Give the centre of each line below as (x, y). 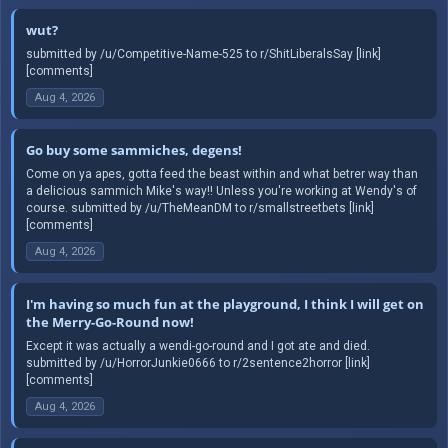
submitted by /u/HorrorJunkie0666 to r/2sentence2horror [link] (198, 362)
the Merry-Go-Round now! (110, 321)
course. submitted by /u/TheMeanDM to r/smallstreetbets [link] (200, 207)
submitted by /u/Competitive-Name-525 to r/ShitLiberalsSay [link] (203, 53)
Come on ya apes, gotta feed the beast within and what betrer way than (222, 173)
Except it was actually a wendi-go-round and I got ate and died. (198, 345)
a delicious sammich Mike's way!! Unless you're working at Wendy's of (221, 190)
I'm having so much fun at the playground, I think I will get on (225, 303)
